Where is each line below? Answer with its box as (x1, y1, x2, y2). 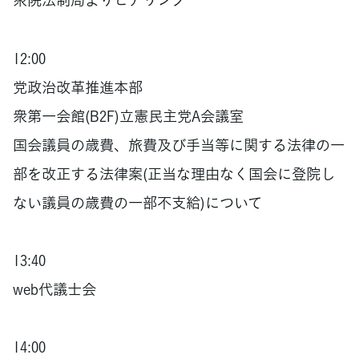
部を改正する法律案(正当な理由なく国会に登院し (13, 162, 335, 184)
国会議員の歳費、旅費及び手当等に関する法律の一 (13, 133, 345, 155)
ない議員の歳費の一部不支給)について (13, 191, 262, 213)
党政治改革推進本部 (13, 75, 143, 98)
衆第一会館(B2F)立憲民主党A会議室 (13, 104, 244, 127)
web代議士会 (13, 278, 111, 301)
